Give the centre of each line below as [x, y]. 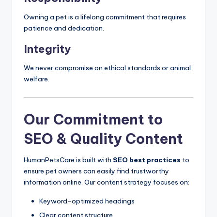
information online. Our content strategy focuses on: [107, 182]
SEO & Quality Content [103, 139]
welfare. [37, 79]
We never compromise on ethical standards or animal [107, 68]
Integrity [47, 49]
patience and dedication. [64, 28]
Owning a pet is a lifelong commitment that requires [105, 17]
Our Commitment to [93, 120]
